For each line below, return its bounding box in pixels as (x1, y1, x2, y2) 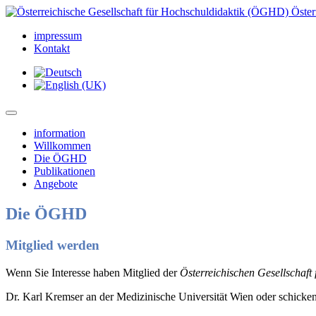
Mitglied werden (6, 237, 99, 253)
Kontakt (34, 42, 70, 54)
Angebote (34, 178, 78, 190)
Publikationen (34, 165, 95, 177)
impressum (34, 30, 82, 42)
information (34, 127, 85, 139)
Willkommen (34, 140, 91, 152)
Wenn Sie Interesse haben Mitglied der (6, 266, 180, 279)
